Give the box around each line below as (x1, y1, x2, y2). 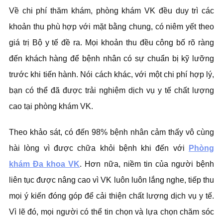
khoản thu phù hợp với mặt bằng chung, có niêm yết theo (9, 22, 214, 31)
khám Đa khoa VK (9, 160, 80, 168)
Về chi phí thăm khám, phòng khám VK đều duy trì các (9, 6, 214, 15)
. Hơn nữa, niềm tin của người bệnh (80, 160, 215, 168)
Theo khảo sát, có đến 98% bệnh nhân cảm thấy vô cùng (9, 128, 214, 136)
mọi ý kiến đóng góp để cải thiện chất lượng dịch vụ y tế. (9, 192, 214, 200)
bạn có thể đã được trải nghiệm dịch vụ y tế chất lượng (9, 86, 214, 95)
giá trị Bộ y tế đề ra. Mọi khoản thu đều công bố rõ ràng (9, 38, 214, 47)
